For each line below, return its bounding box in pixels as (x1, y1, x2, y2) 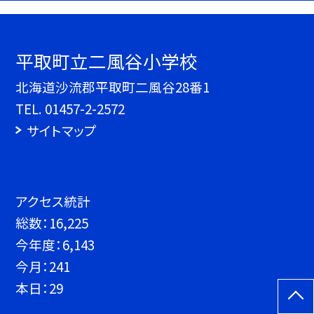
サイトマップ (26, 121, 97, 140)
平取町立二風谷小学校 (15, 48, 198, 74)
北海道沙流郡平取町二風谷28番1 (15, 77, 210, 97)
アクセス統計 (15, 191, 91, 210)
